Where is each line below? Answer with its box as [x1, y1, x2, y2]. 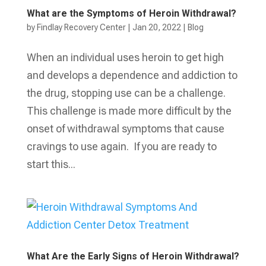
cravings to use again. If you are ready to [26, 140, 217, 153]
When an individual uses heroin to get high [26, 51, 224, 64]
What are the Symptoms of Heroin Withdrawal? [26, 8, 236, 20]
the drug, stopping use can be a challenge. [26, 87, 226, 100]
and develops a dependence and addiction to [26, 69, 237, 82]
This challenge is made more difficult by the [26, 104, 232, 118]
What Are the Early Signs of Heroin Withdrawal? [26, 251, 239, 262]
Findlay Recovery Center [36, 23, 126, 33]
